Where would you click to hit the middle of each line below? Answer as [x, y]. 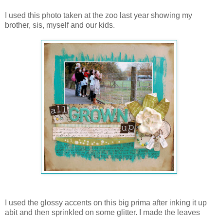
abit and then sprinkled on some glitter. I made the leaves [102, 212]
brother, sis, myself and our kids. [60, 25]
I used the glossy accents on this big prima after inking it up [106, 202]
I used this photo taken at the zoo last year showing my [99, 15]
